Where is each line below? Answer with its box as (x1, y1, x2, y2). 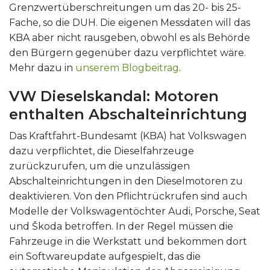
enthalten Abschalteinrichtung (9, 105, 247, 123)
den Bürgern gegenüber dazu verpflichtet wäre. (9, 46, 246, 58)
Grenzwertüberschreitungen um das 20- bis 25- (9, 1, 241, 13)
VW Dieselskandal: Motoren (9, 87, 219, 105)
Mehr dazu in (9, 61, 75, 74)
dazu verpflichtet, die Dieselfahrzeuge (9, 145, 194, 157)
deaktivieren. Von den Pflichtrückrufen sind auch (9, 190, 247, 202)
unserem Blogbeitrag (75, 61, 179, 74)
